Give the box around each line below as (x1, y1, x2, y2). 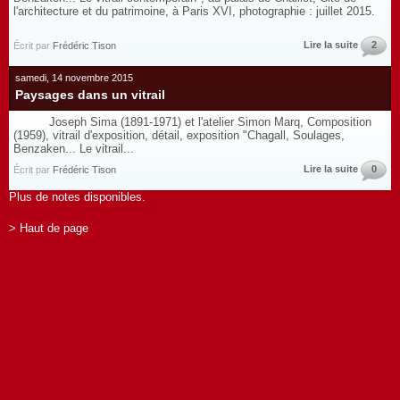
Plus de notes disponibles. (9, 190, 146, 204)
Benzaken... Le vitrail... (13, 142, 134, 155)
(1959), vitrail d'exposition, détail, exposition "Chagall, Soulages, (13, 129, 345, 142)
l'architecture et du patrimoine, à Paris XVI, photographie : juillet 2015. (13, 4, 382, 18)
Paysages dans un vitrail (15, 87, 165, 102)
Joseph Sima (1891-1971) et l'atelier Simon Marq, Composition (13, 115, 371, 129)
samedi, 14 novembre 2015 (15, 72, 133, 83)
